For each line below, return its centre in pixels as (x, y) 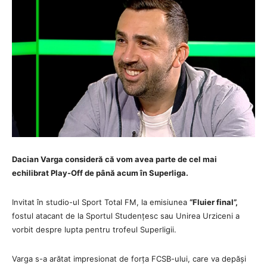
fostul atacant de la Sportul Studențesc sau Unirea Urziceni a (126, 215)
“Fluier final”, (214, 202)
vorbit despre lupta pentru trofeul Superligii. (94, 229)
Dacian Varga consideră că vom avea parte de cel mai (114, 159)
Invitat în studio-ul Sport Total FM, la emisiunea (101, 202)
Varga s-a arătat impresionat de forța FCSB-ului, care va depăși (129, 258)
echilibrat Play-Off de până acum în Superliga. (100, 173)
